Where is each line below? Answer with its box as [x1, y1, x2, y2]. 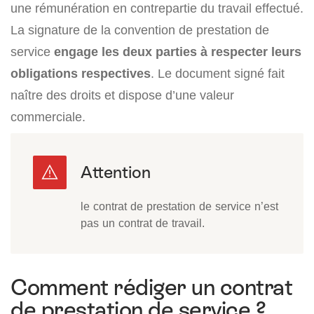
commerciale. [11, 109, 86, 124]
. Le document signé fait [151, 65, 285, 81]
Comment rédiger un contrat [11, 274, 293, 300]
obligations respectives [11, 65, 151, 81]
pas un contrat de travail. [81, 215, 205, 230]
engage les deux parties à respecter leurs [54, 43, 301, 59]
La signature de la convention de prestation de [11, 22, 269, 37]
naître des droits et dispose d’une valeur [11, 87, 234, 102]
